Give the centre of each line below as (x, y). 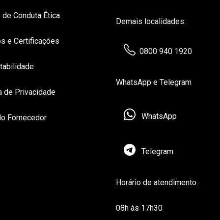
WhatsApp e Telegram (154, 82)
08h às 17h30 (139, 208)
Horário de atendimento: (157, 182)
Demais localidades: (151, 21)
